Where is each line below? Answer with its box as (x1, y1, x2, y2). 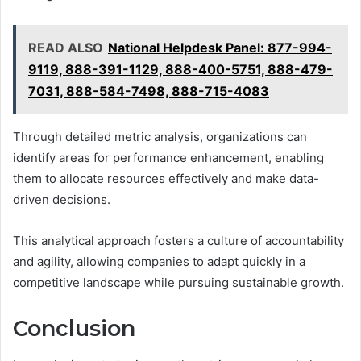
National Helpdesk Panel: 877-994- (108, 39, 332, 56)
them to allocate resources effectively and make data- (13, 171, 319, 187)
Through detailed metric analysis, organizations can (13, 129, 307, 145)
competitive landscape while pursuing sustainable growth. (13, 275, 344, 291)
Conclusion (13, 315, 135, 342)
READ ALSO (28, 39, 103, 56)
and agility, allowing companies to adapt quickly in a (13, 254, 305, 270)
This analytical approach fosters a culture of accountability (13, 233, 344, 249)
